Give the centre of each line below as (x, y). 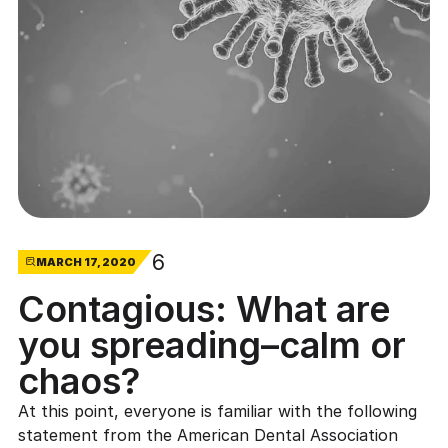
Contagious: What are (203, 308)
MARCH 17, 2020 (85, 262)
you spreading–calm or (211, 344)
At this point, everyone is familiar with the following (217, 410)
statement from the (97, 434)
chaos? (78, 380)
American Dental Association (287, 434)
